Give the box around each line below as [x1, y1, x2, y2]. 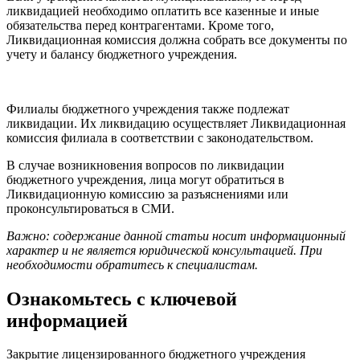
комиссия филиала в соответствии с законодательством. [6, 130, 313, 145]
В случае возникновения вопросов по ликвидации [6, 157, 284, 172]
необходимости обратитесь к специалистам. [6, 257, 258, 272]
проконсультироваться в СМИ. [6, 201, 174, 215]
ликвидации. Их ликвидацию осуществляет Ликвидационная [6, 116, 346, 130]
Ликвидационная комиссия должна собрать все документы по [6, 32, 347, 47]
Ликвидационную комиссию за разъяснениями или [6, 186, 288, 201]
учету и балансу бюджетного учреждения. [6, 47, 237, 61]
